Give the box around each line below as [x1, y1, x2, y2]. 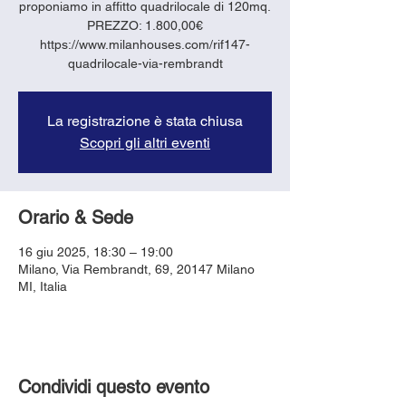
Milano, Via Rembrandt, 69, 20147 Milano [18, 261, 255, 276]
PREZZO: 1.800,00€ [87, 17, 203, 33]
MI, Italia [18, 278, 67, 294]
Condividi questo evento [18, 375, 209, 398]
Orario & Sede [18, 206, 133, 228]
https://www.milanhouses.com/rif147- [40, 36, 250, 52]
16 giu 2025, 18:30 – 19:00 [18, 244, 173, 259]
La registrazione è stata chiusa [47, 111, 243, 130]
